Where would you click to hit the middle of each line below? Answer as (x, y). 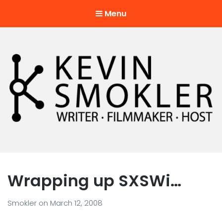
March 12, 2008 (76, 203)
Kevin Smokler (50, 135)
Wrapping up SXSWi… (94, 181)
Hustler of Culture (50, 154)
